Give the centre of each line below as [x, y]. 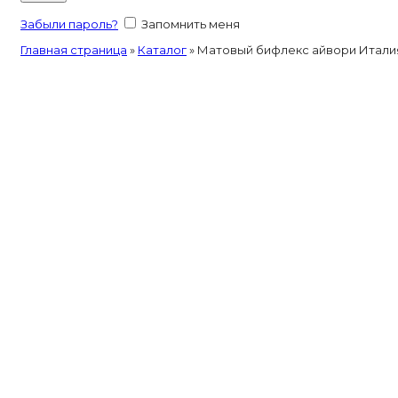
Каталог [162, 49]
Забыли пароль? [69, 24]
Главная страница [74, 49]
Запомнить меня [191, 24]
